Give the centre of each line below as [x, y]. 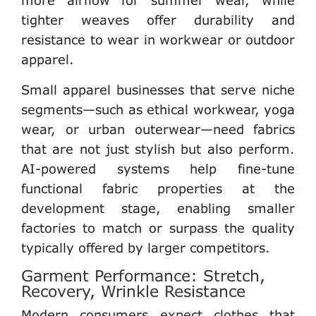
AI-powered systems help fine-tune [158, 168]
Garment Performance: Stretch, [143, 275]
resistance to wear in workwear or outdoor [158, 39]
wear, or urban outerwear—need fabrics [158, 129]
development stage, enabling [134, 208]
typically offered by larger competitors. [146, 247]
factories [48, 227]
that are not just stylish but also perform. [158, 148]
